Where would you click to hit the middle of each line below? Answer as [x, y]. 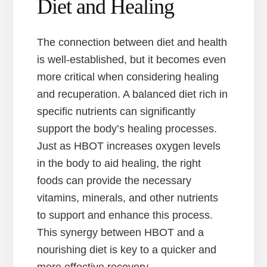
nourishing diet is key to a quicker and [127, 250]
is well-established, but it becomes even [132, 60]
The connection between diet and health [132, 43]
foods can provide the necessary [114, 181]
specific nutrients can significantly [117, 112]
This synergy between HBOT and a [121, 233]
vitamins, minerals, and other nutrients [128, 198]
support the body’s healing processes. [127, 129]
